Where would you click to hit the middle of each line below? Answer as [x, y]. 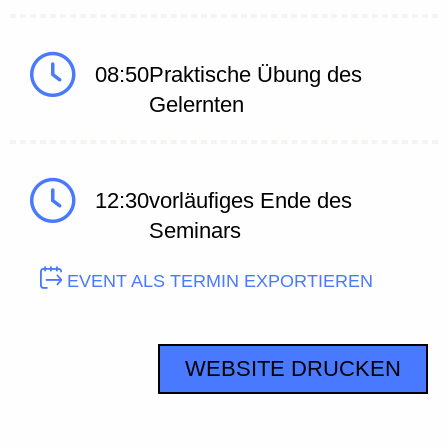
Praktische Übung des [255, 74]
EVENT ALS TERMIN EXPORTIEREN [217, 280]
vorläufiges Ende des [250, 200]
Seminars [195, 230]
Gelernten [196, 104]
